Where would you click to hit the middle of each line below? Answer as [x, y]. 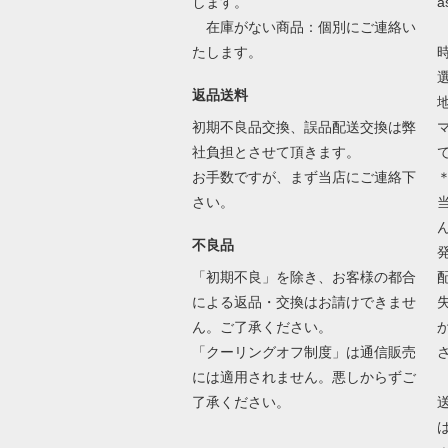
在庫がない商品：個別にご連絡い [303, 27]
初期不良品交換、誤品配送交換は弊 [303, 127]
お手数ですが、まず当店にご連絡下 [303, 177]
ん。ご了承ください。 [261, 327]
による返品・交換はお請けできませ [303, 302]
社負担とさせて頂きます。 [275, 152]
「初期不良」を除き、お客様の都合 [303, 277]
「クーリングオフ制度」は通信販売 [303, 352]
